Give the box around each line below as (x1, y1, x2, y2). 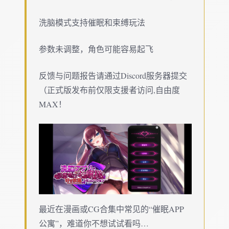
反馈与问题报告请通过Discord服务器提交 (39, 70, 187, 81)
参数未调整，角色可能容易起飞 (39, 43, 153, 54)
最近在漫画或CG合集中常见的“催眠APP (39, 203, 184, 214)
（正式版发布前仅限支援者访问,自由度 (39, 84, 180, 95)
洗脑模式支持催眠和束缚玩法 (39, 16, 145, 28)
